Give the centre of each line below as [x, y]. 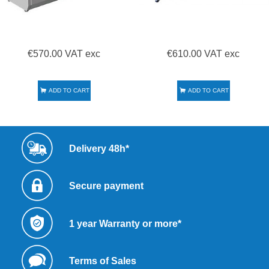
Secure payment [106, 186]
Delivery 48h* [99, 149]
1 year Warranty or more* [126, 223]
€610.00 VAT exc [203, 53]
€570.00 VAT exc [64, 53]
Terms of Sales [102, 261]
